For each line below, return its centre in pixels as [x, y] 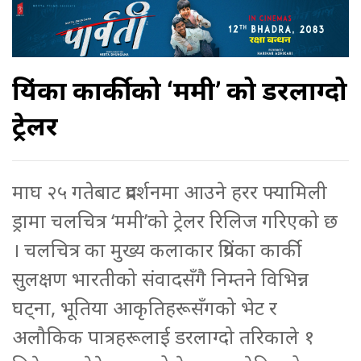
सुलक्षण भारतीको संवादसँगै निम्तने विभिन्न [160, 278]
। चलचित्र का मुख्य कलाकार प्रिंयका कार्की [157, 249]
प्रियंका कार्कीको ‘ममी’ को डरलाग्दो [180, 90]
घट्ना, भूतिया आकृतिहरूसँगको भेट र [145, 307]
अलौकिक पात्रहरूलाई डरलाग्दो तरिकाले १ [163, 336]
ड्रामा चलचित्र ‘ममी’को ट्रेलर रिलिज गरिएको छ [175, 220]
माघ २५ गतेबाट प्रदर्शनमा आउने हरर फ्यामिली [170, 191]
